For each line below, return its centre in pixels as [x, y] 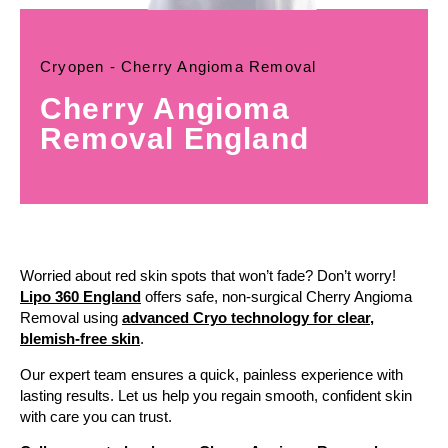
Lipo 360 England [80, 297]
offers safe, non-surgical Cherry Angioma [276, 297]
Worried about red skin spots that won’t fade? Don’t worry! [208, 276]
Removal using [71, 318]
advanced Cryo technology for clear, [248, 318]
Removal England [174, 139]
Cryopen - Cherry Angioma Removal [178, 67]
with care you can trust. [96, 416]
